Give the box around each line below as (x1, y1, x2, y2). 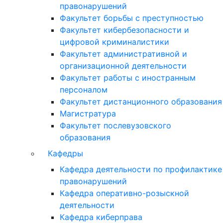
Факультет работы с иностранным (60, 73, 196, 83)
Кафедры (48, 148, 83, 158)
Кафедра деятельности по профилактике (60, 164, 222, 174)
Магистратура (60, 109, 116, 118)
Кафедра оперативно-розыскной (60, 188, 189, 198)
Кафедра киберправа (60, 212, 142, 222)
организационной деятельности (60, 61, 187, 71)
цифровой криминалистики (60, 37, 169, 47)
